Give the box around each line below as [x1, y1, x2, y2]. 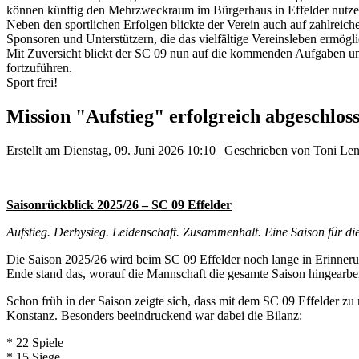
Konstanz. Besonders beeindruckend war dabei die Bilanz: [6, 308, 302, 322]
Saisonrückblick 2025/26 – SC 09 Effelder [6, 197, 232, 212]
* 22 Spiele [6, 335, 63, 349]
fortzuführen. [6, 60, 72, 75]
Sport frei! [6, 75, 58, 89]
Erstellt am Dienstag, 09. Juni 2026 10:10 [6, 143, 216, 157]
